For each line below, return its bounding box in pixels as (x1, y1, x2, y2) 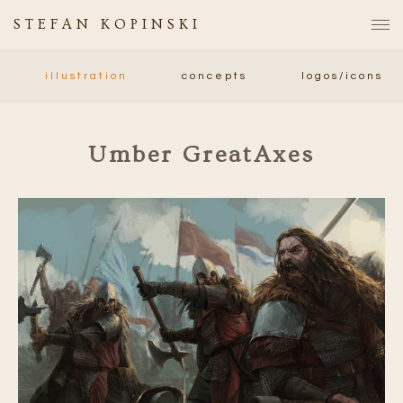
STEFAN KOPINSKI (13, 16, 201, 32)
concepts (182, 70, 247, 82)
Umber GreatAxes (88, 142, 315, 168)
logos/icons (301, 70, 383, 82)
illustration (45, 70, 128, 82)
